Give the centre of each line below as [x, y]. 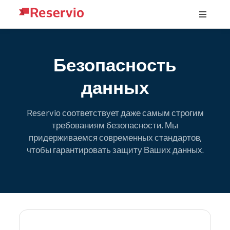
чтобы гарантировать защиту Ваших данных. [115, 150]
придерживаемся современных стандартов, [115, 137]
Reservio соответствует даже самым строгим [115, 113]
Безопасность [115, 64]
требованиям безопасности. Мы [115, 125]
